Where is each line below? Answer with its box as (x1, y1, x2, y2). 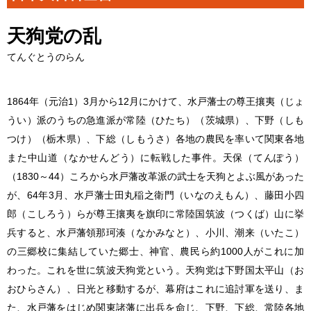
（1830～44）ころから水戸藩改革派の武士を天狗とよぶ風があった (7, 170, 304, 182)
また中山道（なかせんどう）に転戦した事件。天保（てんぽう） (7, 151, 304, 163)
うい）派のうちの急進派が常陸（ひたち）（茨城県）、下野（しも (7, 114, 304, 126)
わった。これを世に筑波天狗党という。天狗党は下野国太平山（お (7, 264, 304, 276)
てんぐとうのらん (7, 51, 85, 62)
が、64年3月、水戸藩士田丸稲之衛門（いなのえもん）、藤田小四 (7, 189, 304, 201)
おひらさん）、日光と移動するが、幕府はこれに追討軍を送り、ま (7, 283, 304, 294)
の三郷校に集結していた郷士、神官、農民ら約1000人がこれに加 (7, 245, 304, 257)
